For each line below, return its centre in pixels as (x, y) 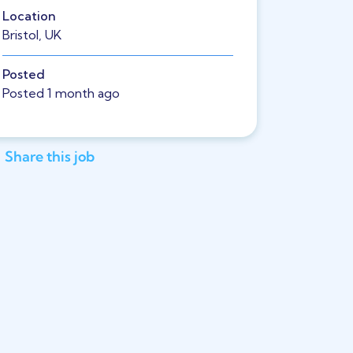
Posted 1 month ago (61, 93)
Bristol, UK (32, 35)
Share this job (49, 156)
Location (29, 16)
